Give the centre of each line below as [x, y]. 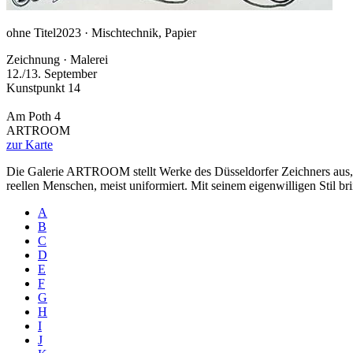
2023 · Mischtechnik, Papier [126, 32]
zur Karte [30, 144]
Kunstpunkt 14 [43, 87]
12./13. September [52, 73]
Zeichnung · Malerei [57, 59]
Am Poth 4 [33, 116]
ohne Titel [31, 32]
